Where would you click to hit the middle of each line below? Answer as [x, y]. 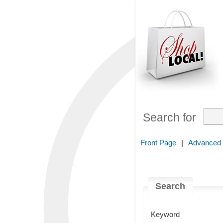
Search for [169, 118]
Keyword [165, 214]
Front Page [158, 143]
